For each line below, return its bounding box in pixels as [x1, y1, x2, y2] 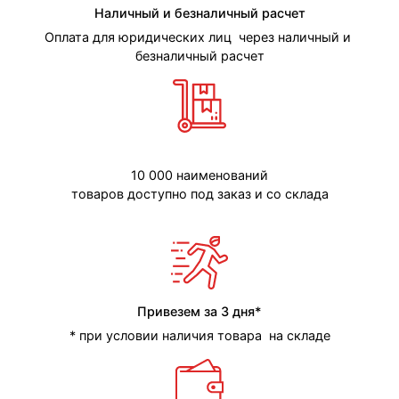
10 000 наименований [131, 167, 268, 183]
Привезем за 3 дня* [137, 304, 262, 320]
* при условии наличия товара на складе [69, 328, 330, 344]
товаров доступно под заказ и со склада [70, 186, 329, 202]
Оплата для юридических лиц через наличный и [45, 29, 354, 45]
